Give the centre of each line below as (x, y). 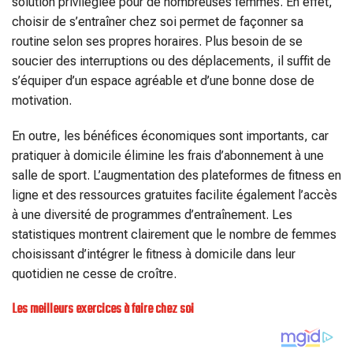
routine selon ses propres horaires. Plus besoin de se (157, 41)
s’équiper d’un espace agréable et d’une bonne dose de (163, 80)
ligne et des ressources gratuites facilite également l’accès (175, 195)
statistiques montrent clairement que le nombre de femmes (174, 235)
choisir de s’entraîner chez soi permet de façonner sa (158, 21)
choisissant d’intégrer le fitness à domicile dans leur (154, 255)
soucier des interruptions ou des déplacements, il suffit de (171, 61)
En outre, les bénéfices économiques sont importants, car (170, 136)
